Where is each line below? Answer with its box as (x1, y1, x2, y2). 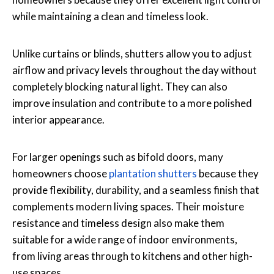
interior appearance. (12, 113, 105, 126)
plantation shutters (109, 166, 197, 180)
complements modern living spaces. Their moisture (12, 199, 244, 213)
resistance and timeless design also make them (12, 216, 224, 229)
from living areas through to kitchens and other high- (12, 249, 253, 262)
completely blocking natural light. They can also (12, 80, 228, 93)
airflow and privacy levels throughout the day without (12, 63, 257, 76)
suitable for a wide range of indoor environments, (12, 232, 237, 246)
